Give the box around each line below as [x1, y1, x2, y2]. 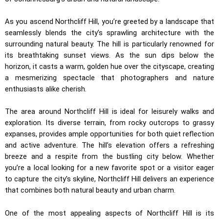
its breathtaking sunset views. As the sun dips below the [5, 51, 214, 60]
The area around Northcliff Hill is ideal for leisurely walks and [5, 107, 214, 116]
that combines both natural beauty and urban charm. [5, 186, 175, 195]
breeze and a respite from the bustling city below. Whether [5, 152, 214, 161]
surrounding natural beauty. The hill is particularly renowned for [5, 40, 214, 49]
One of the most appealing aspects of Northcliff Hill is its [5, 208, 214, 218]
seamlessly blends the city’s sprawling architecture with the [5, 28, 214, 38]
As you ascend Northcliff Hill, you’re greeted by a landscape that [5, 17, 214, 26]
